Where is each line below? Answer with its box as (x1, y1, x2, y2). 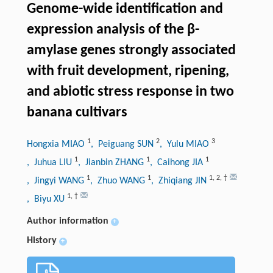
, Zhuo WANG (90, 176, 147, 186)
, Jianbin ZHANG (77, 158, 146, 168)
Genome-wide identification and (26, 2, 223, 17)
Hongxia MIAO (26, 140, 87, 150)
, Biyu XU (26, 194, 67, 205)
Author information (26, 216, 108, 227)
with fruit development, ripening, (26, 64, 229, 79)
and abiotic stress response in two (26, 85, 234, 100)
